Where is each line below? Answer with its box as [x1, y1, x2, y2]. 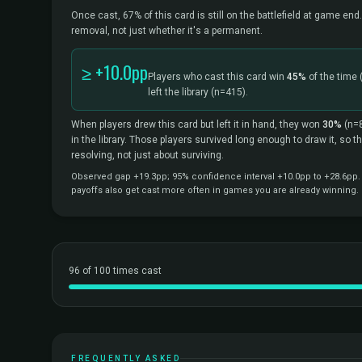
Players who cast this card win [148, 71, 287, 82]
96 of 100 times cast [69, 265, 162, 276]
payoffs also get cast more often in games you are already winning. [71, 185, 359, 196]
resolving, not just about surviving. [71, 149, 224, 161]
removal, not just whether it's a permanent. [71, 25, 263, 36]
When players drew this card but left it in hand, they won [71, 119, 322, 130]
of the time [306, 71, 360, 82]
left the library [148, 86, 211, 98]
